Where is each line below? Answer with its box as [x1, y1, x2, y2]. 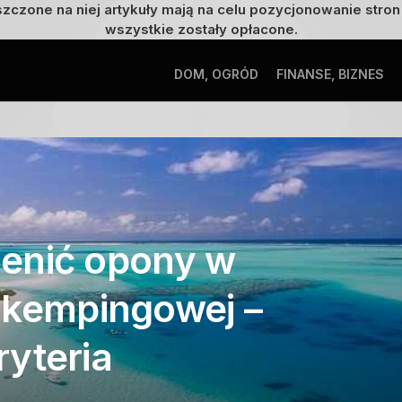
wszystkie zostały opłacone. [104, 21, 298, 38]
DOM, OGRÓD [174, 66, 258, 82]
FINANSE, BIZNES [276, 66, 384, 82]
